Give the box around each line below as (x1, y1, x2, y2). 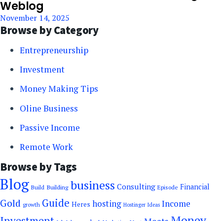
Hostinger (123, 201, 146, 208)
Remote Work (20, 141, 73, 152)
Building (46, 183, 69, 191)
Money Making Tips (20, 83, 98, 95)
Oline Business (20, 102, 78, 114)
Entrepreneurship (20, 44, 88, 56)
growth (23, 200, 40, 208)
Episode (157, 183, 178, 191)
